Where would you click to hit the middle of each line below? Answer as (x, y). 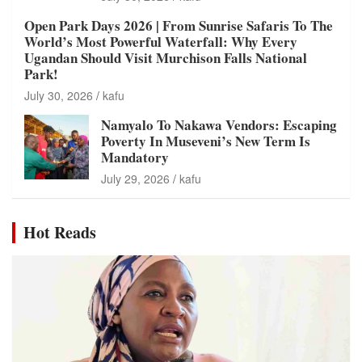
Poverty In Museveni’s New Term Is (206, 141)
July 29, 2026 (135, 178)
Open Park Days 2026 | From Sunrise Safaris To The (179, 25)
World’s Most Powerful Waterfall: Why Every (161, 41)
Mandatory (135, 157)
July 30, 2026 (59, 95)
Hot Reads (60, 232)
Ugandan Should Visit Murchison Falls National (166, 57)
